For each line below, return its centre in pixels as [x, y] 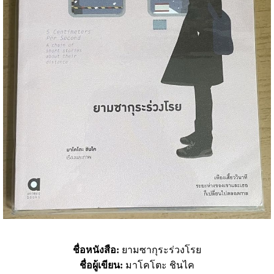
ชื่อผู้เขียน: [101, 265]
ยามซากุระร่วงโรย [161, 250]
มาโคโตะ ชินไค [159, 265]
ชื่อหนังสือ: [97, 250]
